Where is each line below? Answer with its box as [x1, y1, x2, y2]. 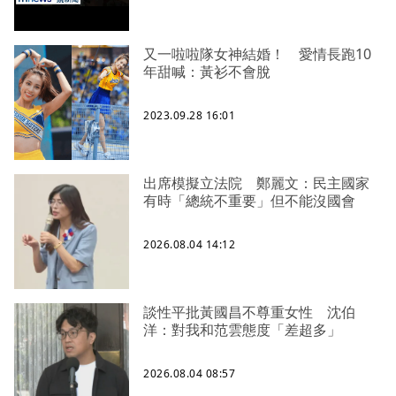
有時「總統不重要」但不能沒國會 [143, 191, 355, 211]
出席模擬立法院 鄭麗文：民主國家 [143, 173, 369, 194]
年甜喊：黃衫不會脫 [143, 62, 270, 82]
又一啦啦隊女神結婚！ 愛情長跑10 [143, 44, 371, 65]
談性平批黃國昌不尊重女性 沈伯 [143, 302, 355, 323]
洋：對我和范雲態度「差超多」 [143, 320, 341, 340]
